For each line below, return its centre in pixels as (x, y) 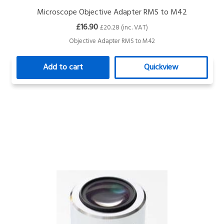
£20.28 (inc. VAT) (124, 27)
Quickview (161, 67)
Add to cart (63, 67)
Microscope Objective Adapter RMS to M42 (112, 12)
